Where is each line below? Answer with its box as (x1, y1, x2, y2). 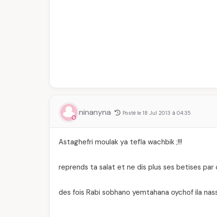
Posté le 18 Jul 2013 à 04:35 (123, 109, 191, 116)
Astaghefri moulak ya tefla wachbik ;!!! (59, 137, 182, 147)
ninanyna (79, 107, 113, 117)
